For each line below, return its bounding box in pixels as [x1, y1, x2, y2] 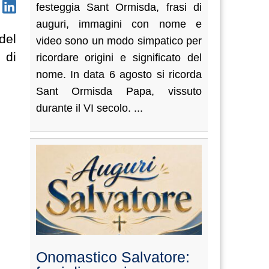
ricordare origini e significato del [35, 52, 202, 64]
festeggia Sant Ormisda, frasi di [35, 1, 202, 13]
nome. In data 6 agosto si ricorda [35, 68, 202, 80]
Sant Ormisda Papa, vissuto [35, 85, 202, 97]
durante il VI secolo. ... [35, 102, 143, 114]
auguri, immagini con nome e [35, 18, 202, 30]
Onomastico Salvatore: [35, 249, 190, 265]
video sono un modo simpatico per [35, 35, 202, 47]
